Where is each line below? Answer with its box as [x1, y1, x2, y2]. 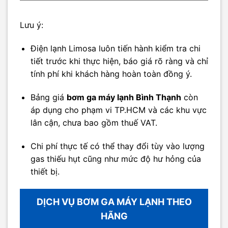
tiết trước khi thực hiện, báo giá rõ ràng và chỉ [30, 56, 208, 67]
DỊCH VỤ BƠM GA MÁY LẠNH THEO [36, 196, 192, 207]
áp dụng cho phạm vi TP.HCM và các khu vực [30, 105, 207, 116]
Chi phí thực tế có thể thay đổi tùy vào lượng [30, 140, 205, 151]
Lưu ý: [20, 20, 43, 31]
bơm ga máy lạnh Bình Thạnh [66, 92, 181, 103]
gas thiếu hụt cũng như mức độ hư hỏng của [30, 153, 201, 164]
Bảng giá [30, 92, 67, 103]
